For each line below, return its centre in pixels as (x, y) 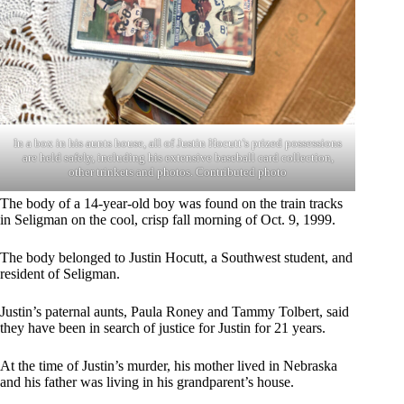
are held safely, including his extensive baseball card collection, (178, 157)
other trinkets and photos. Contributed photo (178, 171)
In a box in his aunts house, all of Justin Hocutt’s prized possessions (178, 142)
